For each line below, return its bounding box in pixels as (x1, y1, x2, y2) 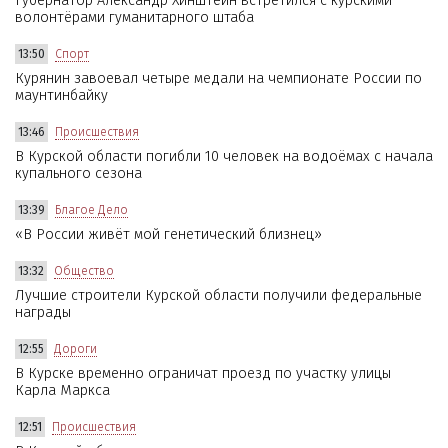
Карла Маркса (15, 382, 110, 400)
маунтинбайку (15, 87, 108, 105)
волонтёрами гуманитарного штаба (15, 9, 254, 27)
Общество (54, 264, 114, 279)
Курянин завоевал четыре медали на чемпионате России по (15, 70, 422, 88)
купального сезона (15, 165, 142, 183)
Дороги (54, 342, 97, 357)
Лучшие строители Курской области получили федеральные (15, 287, 422, 305)
